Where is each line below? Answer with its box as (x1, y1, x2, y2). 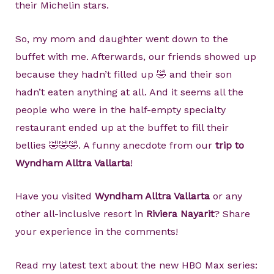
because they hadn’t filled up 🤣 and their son (15, 68, 232, 80)
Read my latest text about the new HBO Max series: (15, 259, 257, 271)
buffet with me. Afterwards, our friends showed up (15, 50, 256, 62)
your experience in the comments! (15, 226, 178, 238)
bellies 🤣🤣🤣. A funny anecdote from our (15, 139, 215, 151)
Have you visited (15, 190, 95, 202)
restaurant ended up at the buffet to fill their (15, 121, 229, 133)
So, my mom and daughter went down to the (15, 32, 228, 45)
